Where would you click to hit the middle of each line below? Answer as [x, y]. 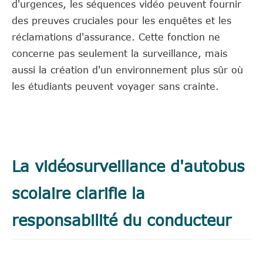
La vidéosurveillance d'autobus [128, 165]
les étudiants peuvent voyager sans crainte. [115, 86]
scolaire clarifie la [78, 192]
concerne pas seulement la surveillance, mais [119, 53]
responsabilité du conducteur [122, 219]
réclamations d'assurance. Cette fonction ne [116, 37]
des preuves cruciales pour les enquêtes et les [122, 20]
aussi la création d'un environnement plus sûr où [127, 70]
